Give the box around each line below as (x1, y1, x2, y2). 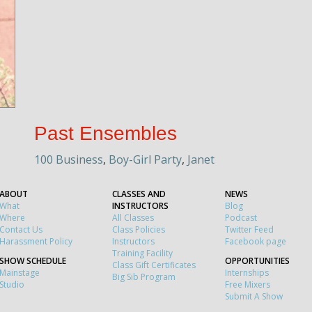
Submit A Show (225, 290, 283, 302)
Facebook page (225, 235, 286, 247)
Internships (225, 266, 269, 279)
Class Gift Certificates (112, 258, 196, 271)
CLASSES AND (112, 187, 166, 200)
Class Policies (112, 223, 165, 235)
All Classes (112, 211, 154, 224)
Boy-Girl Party (109, 151, 182, 167)
